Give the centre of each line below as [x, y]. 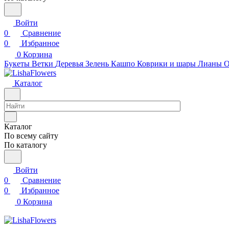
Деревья [69, 64]
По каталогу [26, 145]
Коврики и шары [166, 64]
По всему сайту [31, 136]
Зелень [97, 64]
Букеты [17, 64]
